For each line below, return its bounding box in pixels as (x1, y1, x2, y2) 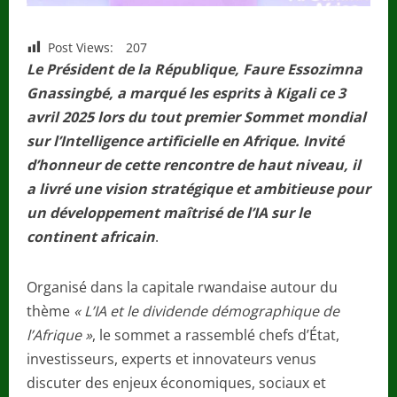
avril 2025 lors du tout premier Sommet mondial (27, 106, 366, 127)
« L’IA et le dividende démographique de (74, 300, 339, 321)
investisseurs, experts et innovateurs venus (27, 348, 316, 369)
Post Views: (48, 38, 113, 56)
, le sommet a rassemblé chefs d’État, (92, 324, 339, 345)
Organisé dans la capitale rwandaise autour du (27, 276, 338, 297)
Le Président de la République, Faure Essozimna (27, 58, 362, 79)
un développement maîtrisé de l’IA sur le (27, 202, 310, 222)
